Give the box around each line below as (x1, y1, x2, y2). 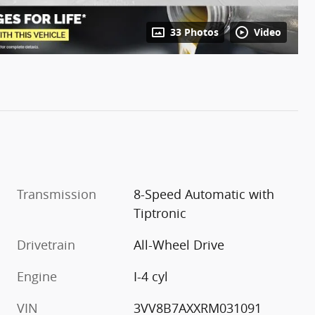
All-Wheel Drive (134, 236, 225, 253)
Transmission (17, 185, 96, 202)
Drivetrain (17, 236, 75, 253)
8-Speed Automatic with (134, 185, 275, 202)
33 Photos (170, 25, 219, 39)
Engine (17, 267, 57, 285)
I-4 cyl (134, 267, 169, 285)
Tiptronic (134, 204, 187, 221)
